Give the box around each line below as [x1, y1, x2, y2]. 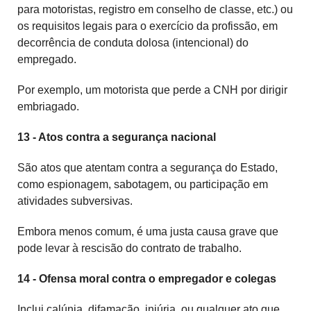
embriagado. [17, 101, 79, 113]
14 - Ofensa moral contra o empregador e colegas [17, 273, 276, 285]
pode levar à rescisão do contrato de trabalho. [17, 242, 242, 255]
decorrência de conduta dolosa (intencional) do [17, 37, 249, 49]
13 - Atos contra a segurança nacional [17, 131, 216, 144]
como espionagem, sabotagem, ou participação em [17, 178, 268, 191]
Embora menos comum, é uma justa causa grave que [17, 226, 278, 238]
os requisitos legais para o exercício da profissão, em [17, 20, 278, 33]
